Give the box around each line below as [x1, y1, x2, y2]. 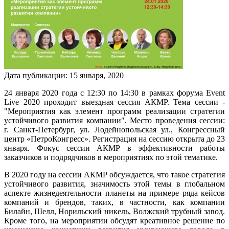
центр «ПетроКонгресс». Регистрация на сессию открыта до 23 [4, 134, 225, 143]
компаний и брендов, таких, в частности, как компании [4, 197, 225, 207]
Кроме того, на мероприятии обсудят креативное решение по [4, 216, 225, 225]
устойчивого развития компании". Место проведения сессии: [4, 116, 225, 125]
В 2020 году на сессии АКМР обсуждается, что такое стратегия [4, 170, 225, 179]
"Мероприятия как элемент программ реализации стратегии [4, 106, 225, 116]
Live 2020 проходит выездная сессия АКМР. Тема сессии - [4, 97, 225, 106]
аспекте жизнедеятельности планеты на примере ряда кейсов [4, 188, 225, 197]
